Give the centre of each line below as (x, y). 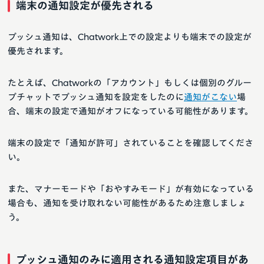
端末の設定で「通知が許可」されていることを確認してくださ (131, 143)
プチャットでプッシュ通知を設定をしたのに (96, 97)
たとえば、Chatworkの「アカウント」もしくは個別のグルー (130, 83)
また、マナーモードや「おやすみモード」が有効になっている (131, 189)
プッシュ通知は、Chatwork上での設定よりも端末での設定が (130, 37)
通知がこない (210, 97)
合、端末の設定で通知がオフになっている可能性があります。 (131, 111)
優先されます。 (38, 51)
